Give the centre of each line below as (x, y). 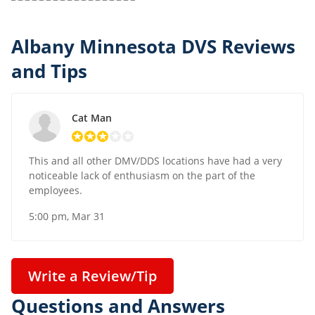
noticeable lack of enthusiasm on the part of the (142, 176)
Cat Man (92, 118)
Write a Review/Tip (92, 276)
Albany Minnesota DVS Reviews (153, 47)
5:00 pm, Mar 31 (67, 217)
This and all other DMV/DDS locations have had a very (155, 161)
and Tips (49, 72)
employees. (56, 191)
